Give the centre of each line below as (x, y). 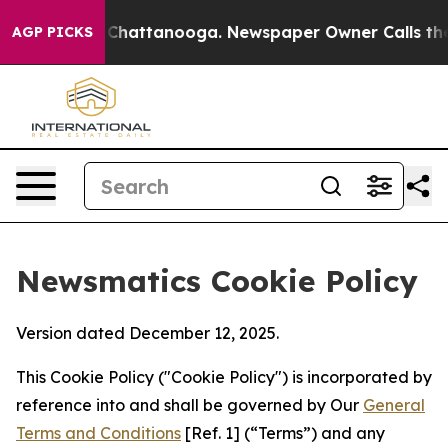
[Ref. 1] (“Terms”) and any (283, 433)
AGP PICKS (52, 32)
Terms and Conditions (98, 433)
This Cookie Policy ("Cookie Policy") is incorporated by (224, 377)
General (394, 405)
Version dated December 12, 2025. (147, 333)
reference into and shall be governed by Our (189, 405)
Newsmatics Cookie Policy (217, 281)
